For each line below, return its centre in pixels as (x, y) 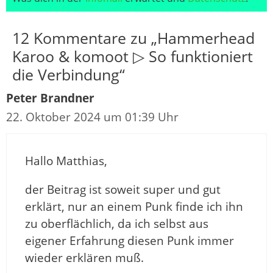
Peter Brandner (50, 98)
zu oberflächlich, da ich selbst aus (117, 224)
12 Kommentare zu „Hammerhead (133, 38)
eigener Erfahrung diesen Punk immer (129, 241)
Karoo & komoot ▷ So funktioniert (133, 56)
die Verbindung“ (69, 75)
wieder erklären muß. (84, 258)
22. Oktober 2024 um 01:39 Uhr (92, 117)
